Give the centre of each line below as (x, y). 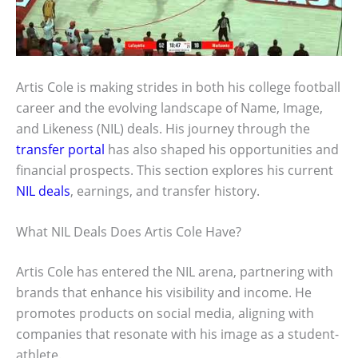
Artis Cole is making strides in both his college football (178, 87)
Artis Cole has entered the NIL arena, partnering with (175, 272)
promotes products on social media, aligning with (165, 314)
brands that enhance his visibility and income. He (164, 293)
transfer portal (60, 149)
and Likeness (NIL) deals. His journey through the (163, 128)
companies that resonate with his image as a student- (177, 334)
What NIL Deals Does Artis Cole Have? (129, 232)
